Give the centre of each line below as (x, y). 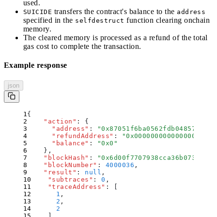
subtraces (70, 179)
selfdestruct (100, 21)
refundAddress (83, 136)
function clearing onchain (167, 20)
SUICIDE (38, 12)
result (60, 172)
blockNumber (70, 165)
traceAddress (77, 186)
